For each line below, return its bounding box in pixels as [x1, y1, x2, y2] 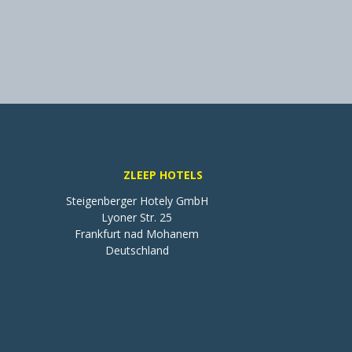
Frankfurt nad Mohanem [75, 226, 199, 242]
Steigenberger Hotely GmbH [65, 193, 208, 209]
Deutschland [104, 243, 169, 258]
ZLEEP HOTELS [123, 167, 203, 183]
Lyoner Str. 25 [101, 210, 172, 225]
